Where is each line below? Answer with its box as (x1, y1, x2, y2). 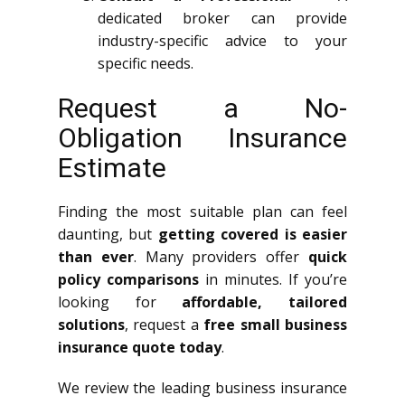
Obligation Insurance (58, 121, 347, 154)
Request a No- (58, 91, 347, 124)
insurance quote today (58, 336, 221, 357)
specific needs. (98, 52, 193, 73)
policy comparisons (58, 268, 199, 289)
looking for (58, 291, 183, 312)
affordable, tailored (182, 291, 348, 312)
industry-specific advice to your (98, 30, 347, 51)
